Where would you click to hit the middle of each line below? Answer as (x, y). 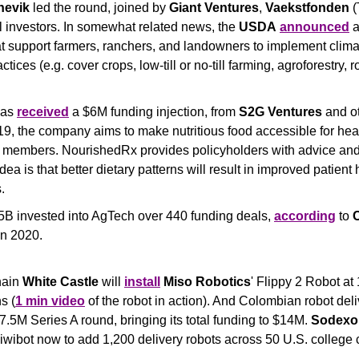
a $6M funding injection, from (154, 112)
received (43, 112)
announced (315, 27)
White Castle (61, 282)
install (142, 282)
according (305, 216)
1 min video (50, 301)
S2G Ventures (280, 112)
